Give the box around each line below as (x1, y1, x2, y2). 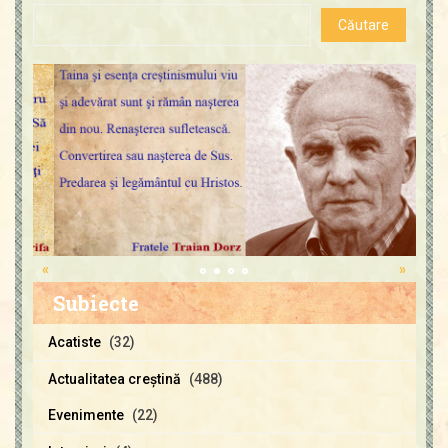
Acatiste (47, 333, 101, 350)
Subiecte (52, 289, 139, 316)
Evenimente (47, 406, 124, 423)
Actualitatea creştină (47, 370, 181, 387)
